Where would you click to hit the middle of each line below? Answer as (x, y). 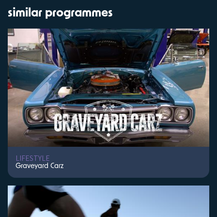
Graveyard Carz (39, 166)
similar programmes (60, 13)
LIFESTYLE (33, 158)
